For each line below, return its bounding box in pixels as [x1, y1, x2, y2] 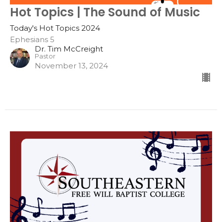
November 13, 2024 [35, 60, 108, 70]
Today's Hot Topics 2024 [10, 23, 100, 33]
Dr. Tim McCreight [35, 44, 103, 54]
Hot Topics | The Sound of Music [10, 3, 200, 20]
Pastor [35, 52, 55, 60]
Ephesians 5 [10, 34, 55, 44]
